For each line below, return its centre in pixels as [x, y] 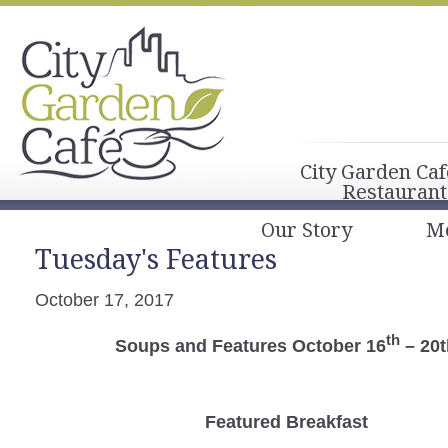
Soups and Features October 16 [251, 345]
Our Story [306, 229]
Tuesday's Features [156, 258]
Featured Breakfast [286, 421]
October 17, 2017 [104, 300]
